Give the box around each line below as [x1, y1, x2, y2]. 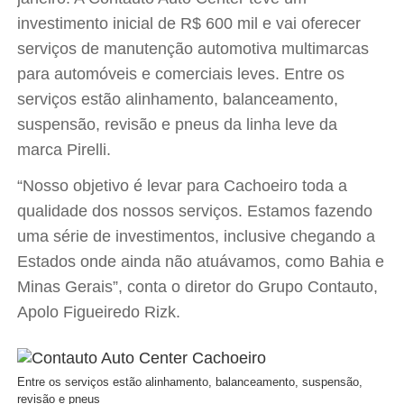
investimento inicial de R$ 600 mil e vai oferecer [17, 14, 362, 32]
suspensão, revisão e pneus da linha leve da [17, 115, 338, 133]
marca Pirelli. [17, 141, 112, 159]
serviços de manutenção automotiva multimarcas [17, 40, 370, 58]
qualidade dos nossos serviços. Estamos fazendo [17, 202, 373, 220]
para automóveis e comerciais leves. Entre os [17, 65, 345, 83]
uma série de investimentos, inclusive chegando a [17, 227, 376, 245]
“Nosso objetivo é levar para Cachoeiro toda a [17, 177, 348, 195]
